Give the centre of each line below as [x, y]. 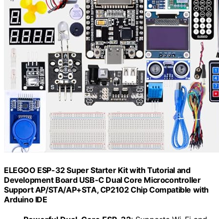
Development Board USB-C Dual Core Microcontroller [102, 180]
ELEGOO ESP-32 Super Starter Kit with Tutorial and [97, 170]
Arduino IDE [26, 199]
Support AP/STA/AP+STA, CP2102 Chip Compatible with [107, 189]
